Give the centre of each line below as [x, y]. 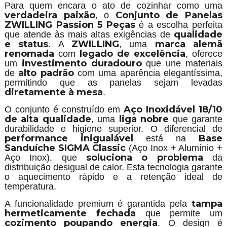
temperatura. [30, 186]
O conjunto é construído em [64, 109]
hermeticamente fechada [70, 213]
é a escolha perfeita [179, 25]
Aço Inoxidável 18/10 [173, 109]
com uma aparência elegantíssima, [148, 73]
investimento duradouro [82, 63]
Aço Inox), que [45, 158]
